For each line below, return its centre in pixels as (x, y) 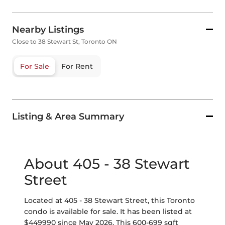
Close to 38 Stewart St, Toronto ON (65, 42)
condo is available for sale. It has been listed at (108, 212)
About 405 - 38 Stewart (107, 164)
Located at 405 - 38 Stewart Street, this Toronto (109, 201)
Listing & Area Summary (68, 117)
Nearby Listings (48, 30)
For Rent (77, 67)
